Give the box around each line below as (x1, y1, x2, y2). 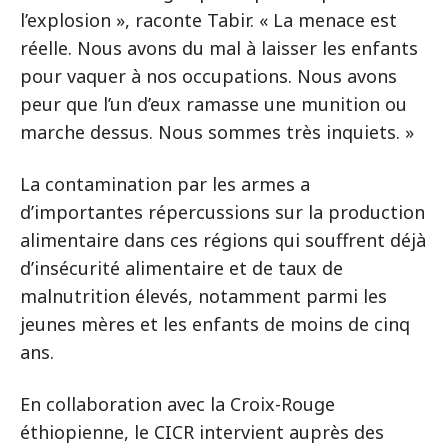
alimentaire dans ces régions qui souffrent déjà (20, 228, 426, 252)
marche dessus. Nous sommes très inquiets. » (20, 120, 414, 144)
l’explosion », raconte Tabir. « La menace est (20, 8, 397, 32)
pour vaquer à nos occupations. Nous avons (20, 64, 397, 88)
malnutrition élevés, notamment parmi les (20, 284, 387, 308)
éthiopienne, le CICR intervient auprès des (20, 420, 384, 444)
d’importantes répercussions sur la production (20, 200, 425, 224)
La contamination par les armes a (20, 172, 310, 196)
